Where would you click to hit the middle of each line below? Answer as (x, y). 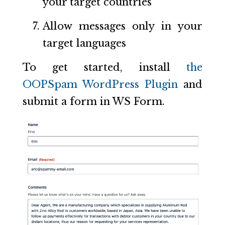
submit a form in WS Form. (93, 101)
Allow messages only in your (123, 26)
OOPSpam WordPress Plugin (100, 84)
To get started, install (104, 67)
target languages (84, 43)
